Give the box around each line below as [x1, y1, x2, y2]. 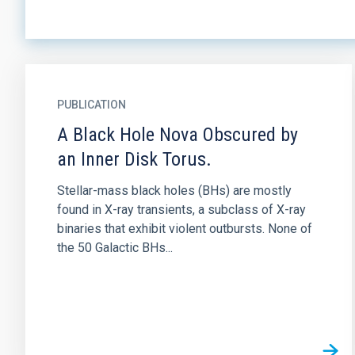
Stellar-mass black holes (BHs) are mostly [57, 183, 292, 198]
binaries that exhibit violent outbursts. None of [57, 221, 312, 236]
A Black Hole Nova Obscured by [57, 124, 298, 146]
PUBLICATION [57, 98, 126, 111]
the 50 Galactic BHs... [57, 240, 173, 255]
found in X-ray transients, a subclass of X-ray [57, 202, 306, 217]
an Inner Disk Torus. [57, 148, 212, 170]
